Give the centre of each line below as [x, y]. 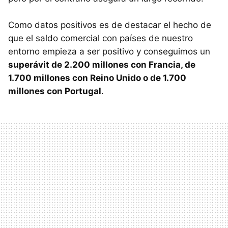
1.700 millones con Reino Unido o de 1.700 [97, 78]
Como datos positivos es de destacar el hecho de [110, 25]
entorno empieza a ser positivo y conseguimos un [109, 51]
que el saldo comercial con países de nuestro [101, 38]
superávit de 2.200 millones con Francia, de [102, 64]
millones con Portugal [55, 91]
